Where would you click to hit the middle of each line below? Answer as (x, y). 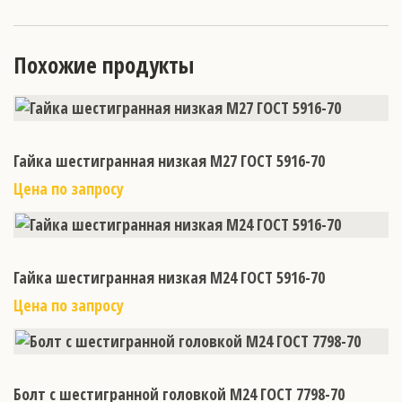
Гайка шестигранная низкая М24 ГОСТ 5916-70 (169, 278)
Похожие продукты (104, 65)
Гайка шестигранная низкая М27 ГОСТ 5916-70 (169, 161)
